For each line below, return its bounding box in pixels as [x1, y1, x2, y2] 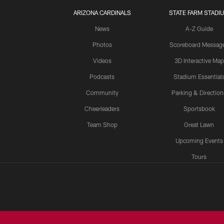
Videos [92, 57, 111, 64]
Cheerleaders [84, 105, 119, 112]
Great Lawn [184, 121, 214, 128]
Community [85, 89, 118, 96]
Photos [92, 41, 112, 48]
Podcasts [89, 73, 114, 80]
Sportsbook [183, 105, 215, 112]
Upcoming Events [175, 137, 223, 144]
